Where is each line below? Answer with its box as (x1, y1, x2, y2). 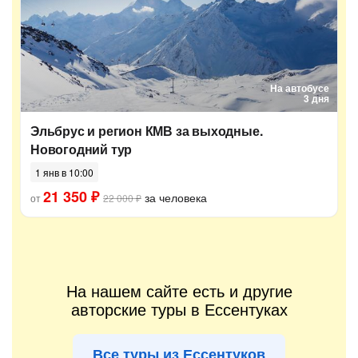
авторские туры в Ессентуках (70, 297, 288, 320)
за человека (141, 189, 207, 205)
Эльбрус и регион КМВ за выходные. (30, 121, 263, 140)
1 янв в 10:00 (35, 165, 93, 179)
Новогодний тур (30, 140, 133, 158)
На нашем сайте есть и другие (66, 279, 292, 302)
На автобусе (270, 81, 329, 95)
